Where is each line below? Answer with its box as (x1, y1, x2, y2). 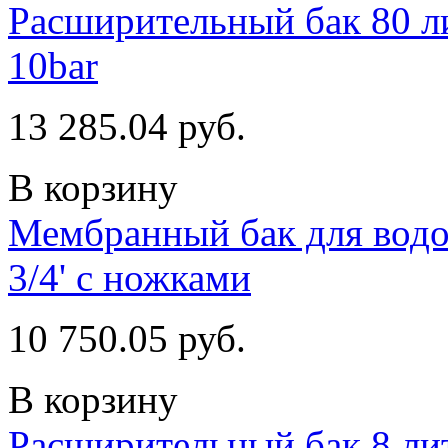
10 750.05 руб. (8, 316, 246, 360)
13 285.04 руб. (8, 104, 246, 148)
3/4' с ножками (8, 255, 251, 299)
